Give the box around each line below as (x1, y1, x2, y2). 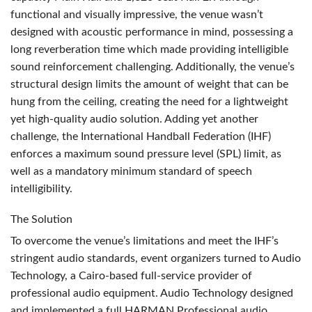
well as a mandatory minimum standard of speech (10, 165, 252, 177)
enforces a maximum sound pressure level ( (10, 148, 219, 159)
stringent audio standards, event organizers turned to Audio (10, 252, 301, 264)
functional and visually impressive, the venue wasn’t (10, 8, 263, 20)
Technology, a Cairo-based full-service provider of (10, 270, 252, 281)
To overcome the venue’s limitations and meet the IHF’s (10, 235, 279, 247)
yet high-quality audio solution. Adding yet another (10, 113, 258, 125)
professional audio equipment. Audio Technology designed (10, 287, 293, 299)
